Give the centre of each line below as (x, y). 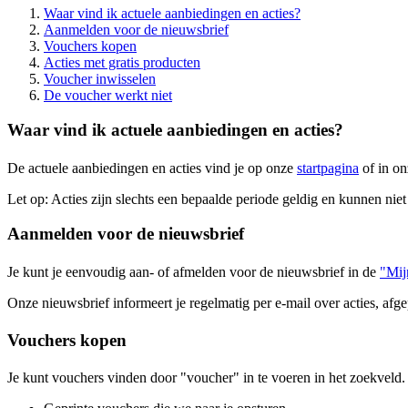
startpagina (328, 168)
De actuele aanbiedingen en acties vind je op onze (152, 168)
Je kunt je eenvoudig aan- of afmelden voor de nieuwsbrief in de (194, 271)
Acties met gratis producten (122, 62)
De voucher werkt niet (108, 95)
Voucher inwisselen (100, 78)
